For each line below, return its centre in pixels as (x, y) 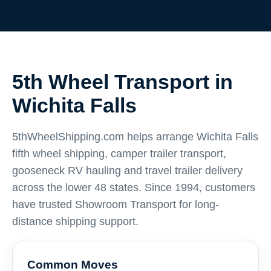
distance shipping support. (75, 221)
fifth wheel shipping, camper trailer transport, (119, 154)
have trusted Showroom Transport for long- (116, 204)
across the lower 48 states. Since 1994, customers (134, 188)
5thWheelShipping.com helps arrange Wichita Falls (135, 137)
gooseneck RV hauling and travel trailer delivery (127, 171)
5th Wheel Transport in (122, 82)
